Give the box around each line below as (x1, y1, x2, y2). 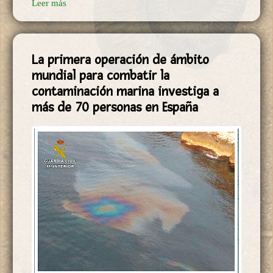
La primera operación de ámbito (32, 51, 209, 68)
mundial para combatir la (32, 67, 169, 83)
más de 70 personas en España (32, 99, 198, 115)
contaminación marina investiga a (32, 83, 219, 99)
